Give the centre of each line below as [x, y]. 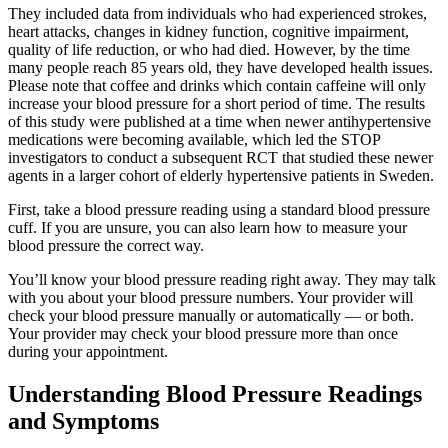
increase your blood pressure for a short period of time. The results [216, 104]
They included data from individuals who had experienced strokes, [217, 14]
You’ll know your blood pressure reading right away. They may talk [222, 280]
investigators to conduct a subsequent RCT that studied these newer [220, 158]
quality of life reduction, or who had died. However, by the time [209, 50]
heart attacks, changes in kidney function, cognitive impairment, [208, 32]
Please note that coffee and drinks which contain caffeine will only [217, 86]
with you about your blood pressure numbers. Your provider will [210, 298]
